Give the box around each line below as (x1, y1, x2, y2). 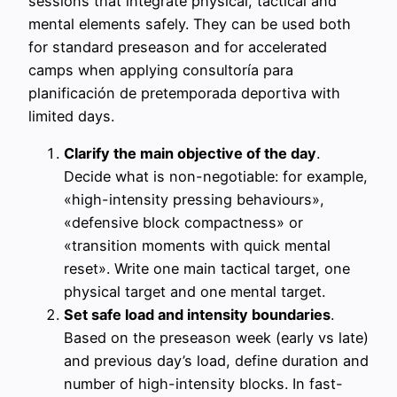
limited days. (28, 106, 114, 125)
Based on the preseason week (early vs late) (64, 328, 369, 346)
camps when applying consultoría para (28, 60, 293, 79)
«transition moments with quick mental (64, 236, 331, 254)
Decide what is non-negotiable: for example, (64, 167, 368, 185)
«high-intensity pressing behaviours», (64, 190, 324, 208)
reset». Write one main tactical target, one (64, 259, 350, 277)
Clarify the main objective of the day (64, 144, 316, 162)
